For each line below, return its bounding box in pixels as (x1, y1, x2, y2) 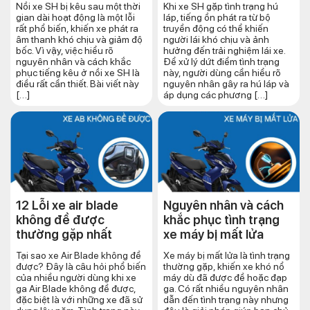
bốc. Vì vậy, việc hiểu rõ (16, 44, 113, 56)
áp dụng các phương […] (163, 89, 268, 100)
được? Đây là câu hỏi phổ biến (16, 260, 146, 272)
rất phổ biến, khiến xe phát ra (16, 22, 138, 34)
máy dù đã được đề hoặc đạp (163, 271, 287, 283)
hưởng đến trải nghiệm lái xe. (163, 44, 285, 56)
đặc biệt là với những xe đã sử (16, 293, 143, 305)
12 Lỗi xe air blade (16, 197, 118, 212)
